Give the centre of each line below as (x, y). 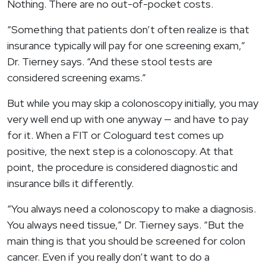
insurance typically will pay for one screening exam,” (126, 46)
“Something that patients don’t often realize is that (128, 30)
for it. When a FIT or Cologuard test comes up (115, 135)
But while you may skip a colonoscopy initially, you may (133, 103)
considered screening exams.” (77, 78)
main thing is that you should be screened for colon (126, 241)
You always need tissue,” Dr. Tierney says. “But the (126, 225)
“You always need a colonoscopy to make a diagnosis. (132, 209)
